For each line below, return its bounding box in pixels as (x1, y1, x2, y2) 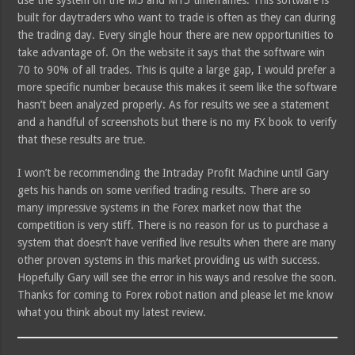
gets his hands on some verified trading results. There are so (17, 184, 311, 197)
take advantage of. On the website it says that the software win (17, 46, 326, 59)
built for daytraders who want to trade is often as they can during (17, 11, 337, 25)
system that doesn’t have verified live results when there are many (17, 236, 337, 250)
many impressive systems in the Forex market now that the (17, 201, 302, 215)
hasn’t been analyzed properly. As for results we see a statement (17, 98, 330, 112)
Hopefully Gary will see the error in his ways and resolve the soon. (17, 271, 338, 284)
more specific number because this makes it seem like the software (17, 81, 338, 94)
